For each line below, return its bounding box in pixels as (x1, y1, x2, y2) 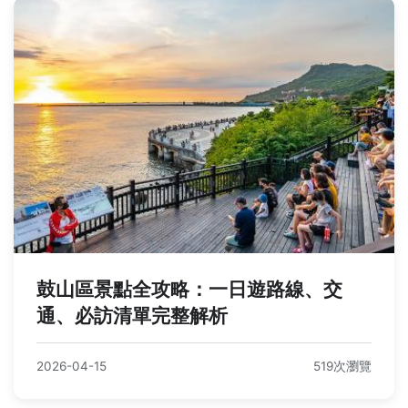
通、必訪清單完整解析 (36, 304, 228, 328)
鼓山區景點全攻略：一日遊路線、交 (36, 278, 342, 301)
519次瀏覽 (313, 359, 372, 374)
